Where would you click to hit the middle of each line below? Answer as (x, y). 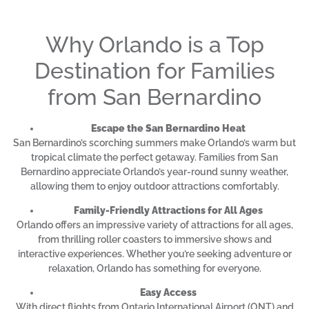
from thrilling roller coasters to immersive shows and (154, 239)
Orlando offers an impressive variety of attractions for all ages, (154, 225)
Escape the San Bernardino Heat (168, 128)
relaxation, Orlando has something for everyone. (154, 268)
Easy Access (168, 293)
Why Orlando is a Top (154, 44)
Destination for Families (154, 70)
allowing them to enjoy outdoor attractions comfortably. (154, 186)
